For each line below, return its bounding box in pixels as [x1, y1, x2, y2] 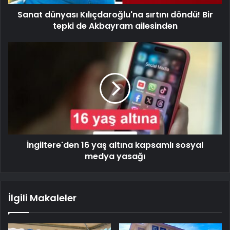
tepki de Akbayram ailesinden [52, 20, 178, 32]
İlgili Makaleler [8, 191, 76, 205]
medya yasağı [85, 150, 145, 163]
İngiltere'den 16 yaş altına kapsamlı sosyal [27, 139, 203, 151]
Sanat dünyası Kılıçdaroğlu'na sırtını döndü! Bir [17, 9, 213, 21]
